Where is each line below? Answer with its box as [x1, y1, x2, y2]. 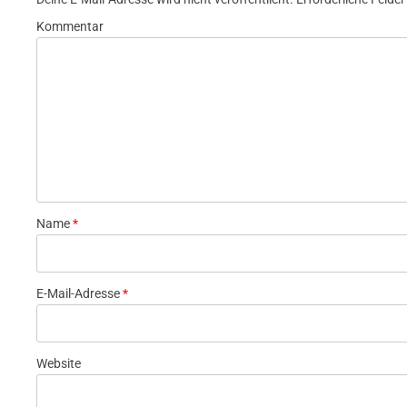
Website [36, 356, 81, 371]
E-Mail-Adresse [36, 286, 123, 301]
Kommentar [36, 19, 104, 34]
